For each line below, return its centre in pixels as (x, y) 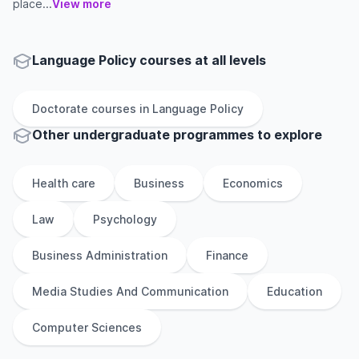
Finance (227, 255)
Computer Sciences (87, 327)
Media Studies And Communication (130, 291)
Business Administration (100, 255)
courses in (120, 109)
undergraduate (121, 135)
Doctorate (60, 109)
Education (294, 291)
